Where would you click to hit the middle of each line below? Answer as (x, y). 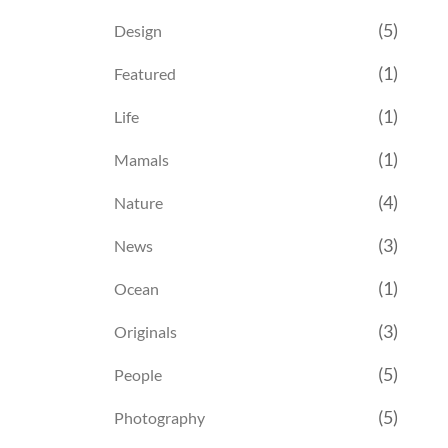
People (138, 374)
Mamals (141, 159)
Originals (145, 331)
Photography (159, 417)
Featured (145, 73)
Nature (138, 202)
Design (138, 30)
